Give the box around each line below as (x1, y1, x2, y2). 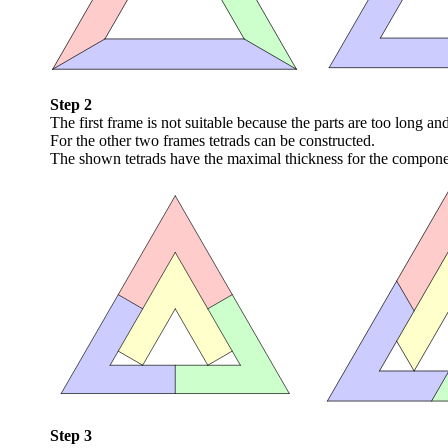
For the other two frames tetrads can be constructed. (50, 131, 375, 149)
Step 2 (50, 95, 92, 113)
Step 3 (50, 426, 92, 444)
